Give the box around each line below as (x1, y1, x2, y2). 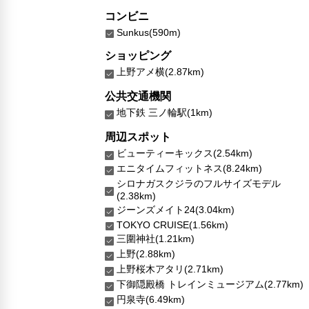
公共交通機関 (105, 90, 171, 102)
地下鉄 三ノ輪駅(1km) (117, 106, 212, 118)
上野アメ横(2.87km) (117, 66, 204, 77)
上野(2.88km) (117, 248, 175, 259)
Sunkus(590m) (117, 26, 181, 38)
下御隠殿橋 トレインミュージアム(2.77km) (117, 278, 303, 290)
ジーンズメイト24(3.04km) (117, 203, 235, 215)
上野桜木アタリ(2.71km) (117, 263, 223, 275)
